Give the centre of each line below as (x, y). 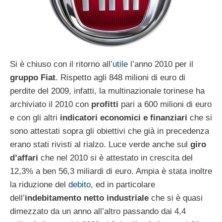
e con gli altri (34, 117)
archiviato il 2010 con (51, 104)
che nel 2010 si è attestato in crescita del (115, 158)
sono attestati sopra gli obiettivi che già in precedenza (110, 131)
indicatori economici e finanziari (122, 117)
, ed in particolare (123, 184)
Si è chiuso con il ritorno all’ (61, 64)
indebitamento (53, 198)
